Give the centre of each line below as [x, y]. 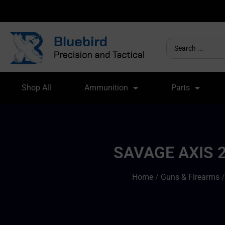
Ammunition [106, 88]
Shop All [37, 88]
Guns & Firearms [190, 177]
